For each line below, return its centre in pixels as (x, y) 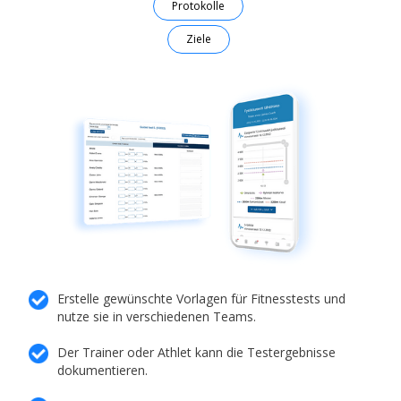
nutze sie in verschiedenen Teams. (157, 317)
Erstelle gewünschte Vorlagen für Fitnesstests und (202, 299)
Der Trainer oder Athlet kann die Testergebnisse (197, 353)
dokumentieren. (103, 371)
